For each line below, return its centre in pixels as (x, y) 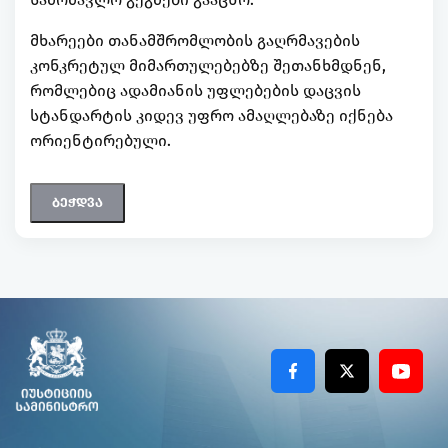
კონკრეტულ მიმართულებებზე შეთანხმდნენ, (208, 66)
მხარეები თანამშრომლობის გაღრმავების (195, 41)
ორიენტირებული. (100, 141)
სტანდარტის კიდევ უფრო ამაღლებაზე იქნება (211, 116)
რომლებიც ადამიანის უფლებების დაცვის (195, 91)
